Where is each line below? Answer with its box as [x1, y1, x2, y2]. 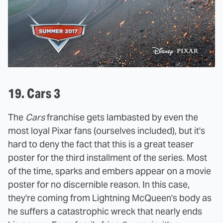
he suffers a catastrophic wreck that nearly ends [8, 206, 202, 218]
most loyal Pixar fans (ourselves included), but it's [8, 125, 205, 137]
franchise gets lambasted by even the [45, 111, 198, 123]
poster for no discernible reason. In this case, [8, 179, 190, 191]
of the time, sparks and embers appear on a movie [8, 165, 211, 177]
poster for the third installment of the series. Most [8, 152, 207, 164]
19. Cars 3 [8, 85, 60, 102]
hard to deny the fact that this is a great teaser [8, 138, 194, 150]
